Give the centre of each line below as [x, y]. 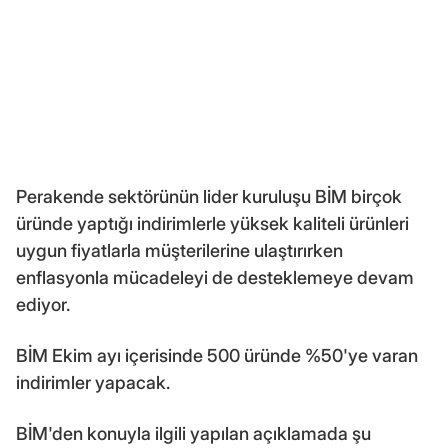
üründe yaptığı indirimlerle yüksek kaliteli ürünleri [212, 224]
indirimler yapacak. [93, 383]
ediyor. [43, 305]
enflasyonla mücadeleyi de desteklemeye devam [215, 278]
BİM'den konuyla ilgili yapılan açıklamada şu [193, 434]
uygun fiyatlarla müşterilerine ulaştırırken [179, 251]
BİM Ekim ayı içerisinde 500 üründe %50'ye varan [217, 356]
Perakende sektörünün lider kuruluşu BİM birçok [209, 197]
